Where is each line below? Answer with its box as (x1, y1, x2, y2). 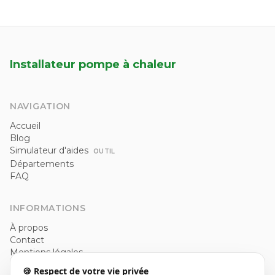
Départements (10, 158, 74, 169)
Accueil (10, 120, 41, 131)
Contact (10, 234, 44, 246)
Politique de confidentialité (10, 259, 125, 270)
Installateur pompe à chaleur (10, 58, 176, 71)
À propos (10, 222, 48, 233)
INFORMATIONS (10, 203, 86, 214)
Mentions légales (10, 247, 83, 258)
